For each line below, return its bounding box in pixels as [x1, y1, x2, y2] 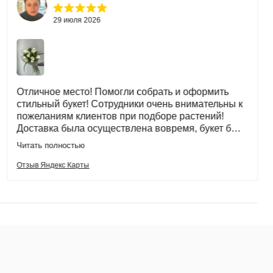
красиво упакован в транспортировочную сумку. [16, 135, 234, 146]
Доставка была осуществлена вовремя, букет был [16, 123, 244, 133]
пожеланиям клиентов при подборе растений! [16, 111, 224, 121]
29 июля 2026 [53, 16, 101, 24]
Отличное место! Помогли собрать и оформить [16, 87, 229, 97]
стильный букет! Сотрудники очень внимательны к [16, 99, 243, 109]
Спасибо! [16, 147, 59, 158]
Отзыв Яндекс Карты [16, 161, 90, 169]
